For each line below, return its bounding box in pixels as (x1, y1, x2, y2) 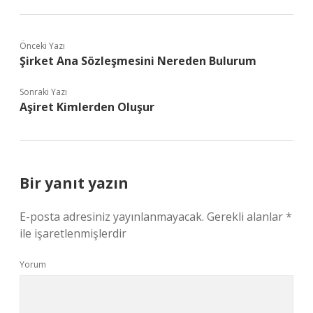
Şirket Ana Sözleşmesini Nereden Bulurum (20, 53, 256, 68)
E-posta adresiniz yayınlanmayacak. (20, 209, 204, 224)
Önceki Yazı (20, 40, 65, 52)
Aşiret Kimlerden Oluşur (20, 99, 154, 115)
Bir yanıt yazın (20, 173, 129, 193)
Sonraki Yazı (20, 86, 67, 98)
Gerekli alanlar (207, 209, 286, 224)
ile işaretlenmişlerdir (20, 226, 126, 241)
